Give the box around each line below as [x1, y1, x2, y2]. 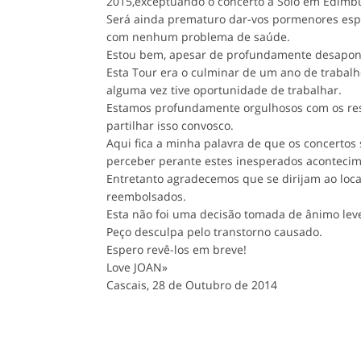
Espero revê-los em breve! [106, 241, 247, 257]
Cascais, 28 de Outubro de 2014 [106, 276, 277, 293]
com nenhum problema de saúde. [106, 28, 290, 44]
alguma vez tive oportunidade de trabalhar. [106, 81, 342, 98]
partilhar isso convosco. [106, 117, 234, 133]
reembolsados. [106, 188, 186, 204]
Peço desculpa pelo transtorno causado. [106, 223, 322, 239]
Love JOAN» [106, 259, 168, 275]
